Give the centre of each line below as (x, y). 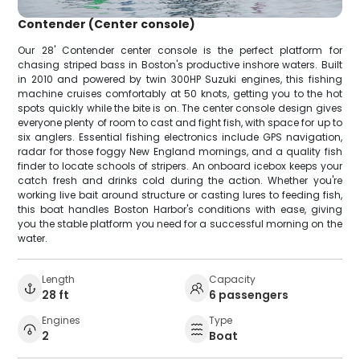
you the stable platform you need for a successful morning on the (180, 223)
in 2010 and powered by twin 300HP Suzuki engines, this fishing (180, 79)
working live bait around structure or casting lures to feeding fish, (180, 194)
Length (59, 279)
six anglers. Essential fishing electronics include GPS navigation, (180, 137)
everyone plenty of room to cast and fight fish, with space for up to (180, 122)
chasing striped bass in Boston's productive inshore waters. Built (180, 64)
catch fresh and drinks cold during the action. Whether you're (180, 180)
